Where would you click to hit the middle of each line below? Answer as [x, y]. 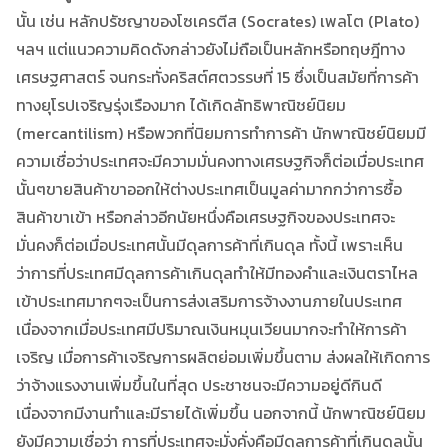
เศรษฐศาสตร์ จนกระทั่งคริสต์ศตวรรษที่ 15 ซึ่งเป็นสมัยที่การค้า [217, 76]
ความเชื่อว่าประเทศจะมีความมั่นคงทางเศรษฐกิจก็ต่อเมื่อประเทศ [220, 160]
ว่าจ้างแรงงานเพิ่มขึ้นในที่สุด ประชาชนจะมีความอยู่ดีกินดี [199, 384]
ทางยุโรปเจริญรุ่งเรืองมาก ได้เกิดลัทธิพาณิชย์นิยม [181, 104]
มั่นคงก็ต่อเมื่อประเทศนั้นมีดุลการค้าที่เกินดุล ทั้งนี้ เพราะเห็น [209, 244]
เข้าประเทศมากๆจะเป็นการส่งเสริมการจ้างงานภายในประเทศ [209, 300]
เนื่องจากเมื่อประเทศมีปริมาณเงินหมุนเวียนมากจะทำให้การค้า [211, 328]
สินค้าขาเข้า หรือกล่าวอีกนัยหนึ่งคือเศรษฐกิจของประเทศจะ [205, 216]
